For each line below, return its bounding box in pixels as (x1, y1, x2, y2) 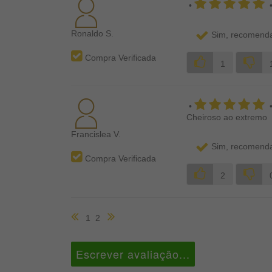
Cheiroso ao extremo (186, 112, 267, 123)
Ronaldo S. (71, 29, 114, 39)
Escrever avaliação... (76, 246, 190, 262)
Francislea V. (71, 129, 121, 140)
